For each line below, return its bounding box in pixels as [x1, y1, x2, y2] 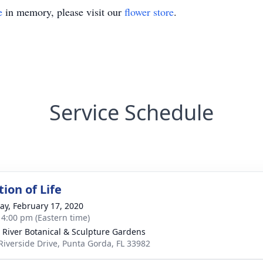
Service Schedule [49, 98, 214, 127]
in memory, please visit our [2, 5, 124, 19]
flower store [124, 5, 174, 19]
